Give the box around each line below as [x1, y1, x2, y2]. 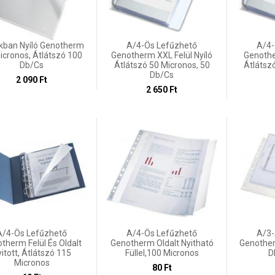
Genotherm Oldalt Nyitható [110, 238, 214, 249]
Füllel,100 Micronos [125, 248, 199, 258]
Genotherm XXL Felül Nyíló [111, 50, 213, 60]
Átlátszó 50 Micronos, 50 [114, 60, 210, 70]
